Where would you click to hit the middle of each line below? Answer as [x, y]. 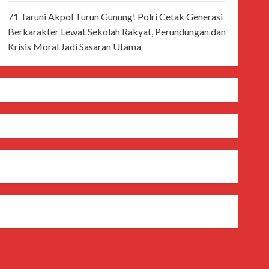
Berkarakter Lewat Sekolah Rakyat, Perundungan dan [116, 32]
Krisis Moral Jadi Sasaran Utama [74, 47]
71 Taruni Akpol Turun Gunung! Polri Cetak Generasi [115, 17]
